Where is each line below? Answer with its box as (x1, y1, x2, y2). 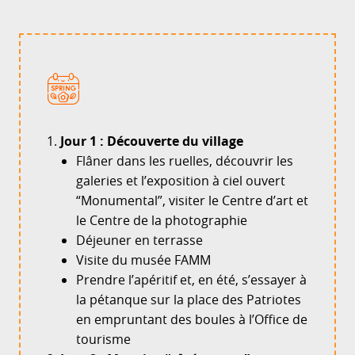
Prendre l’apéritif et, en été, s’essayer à (76, 271, 307, 288)
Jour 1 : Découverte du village (60, 132, 243, 150)
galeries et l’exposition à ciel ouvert (76, 172, 285, 189)
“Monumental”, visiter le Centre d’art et (76, 192, 308, 209)
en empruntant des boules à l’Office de (76, 311, 307, 328)
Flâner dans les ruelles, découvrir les (76, 152, 293, 170)
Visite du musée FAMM (76, 251, 211, 269)
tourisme (76, 330, 131, 348)
